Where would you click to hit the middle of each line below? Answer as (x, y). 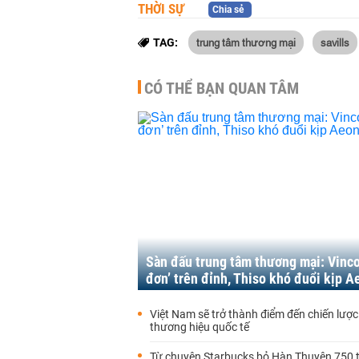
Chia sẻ (228, 10)
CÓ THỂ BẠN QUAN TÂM (222, 88)
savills (335, 42)
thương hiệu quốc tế (200, 327)
